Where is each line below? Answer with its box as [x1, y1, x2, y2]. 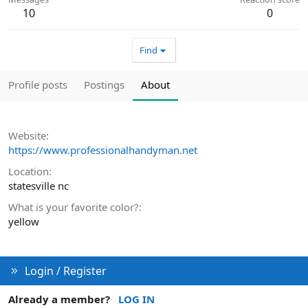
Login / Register [24, 263, 107, 279]
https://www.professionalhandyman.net [8, 143, 197, 157]
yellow [8, 214, 39, 229]
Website [8, 129, 46, 143]
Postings [84, 78, 124, 92]
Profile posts [8, 78, 67, 92]
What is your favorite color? [8, 200, 139, 214]
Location [8, 164, 49, 179]
